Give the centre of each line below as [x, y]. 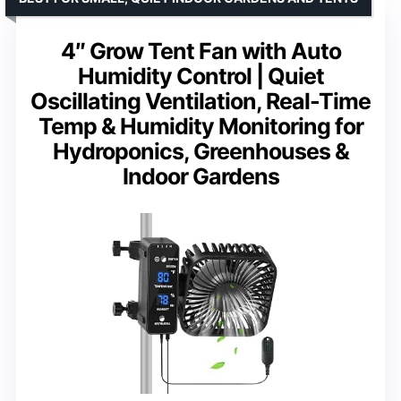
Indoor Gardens [200, 176]
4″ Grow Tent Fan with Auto [200, 51]
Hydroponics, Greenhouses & [200, 151]
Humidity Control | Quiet [200, 76]
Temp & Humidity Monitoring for [200, 126]
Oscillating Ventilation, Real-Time [200, 101]
